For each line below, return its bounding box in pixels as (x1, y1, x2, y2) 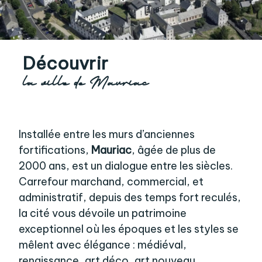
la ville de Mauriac (22, 74, 149, 94)
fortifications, (18, 143, 91, 157)
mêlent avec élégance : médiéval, (18, 238, 187, 252)
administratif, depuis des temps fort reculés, (18, 191, 241, 205)
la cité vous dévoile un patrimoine (18, 206, 187, 220)
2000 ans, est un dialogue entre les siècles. (18, 159, 233, 173)
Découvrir (22, 51, 108, 74)
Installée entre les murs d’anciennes (18, 127, 195, 142)
